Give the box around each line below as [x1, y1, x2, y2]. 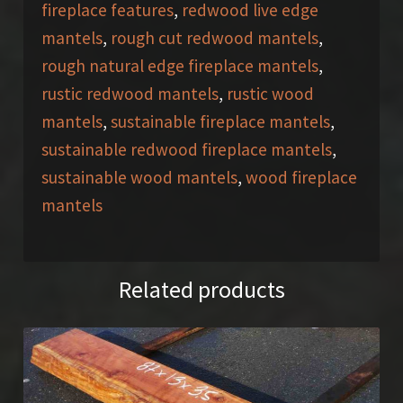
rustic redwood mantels [40, 83, 219, 105]
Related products [118, 275, 285, 305]
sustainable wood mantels [40, 166, 237, 189]
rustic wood [226, 83, 314, 105]
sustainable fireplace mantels [110, 111, 330, 133]
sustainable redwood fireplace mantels [40, 139, 332, 161]
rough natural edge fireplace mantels [40, 55, 318, 77]
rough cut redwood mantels [110, 27, 318, 49]
